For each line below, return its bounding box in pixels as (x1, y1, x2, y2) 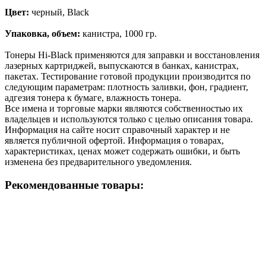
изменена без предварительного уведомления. (5, 156, 192, 167)
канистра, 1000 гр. (80, 28, 157, 39)
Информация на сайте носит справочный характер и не (5, 124, 230, 135)
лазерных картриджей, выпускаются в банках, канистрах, (5, 60, 239, 71)
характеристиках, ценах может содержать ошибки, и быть (5, 145, 240, 156)
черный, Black (29, 7, 89, 17)
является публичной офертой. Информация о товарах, (5, 135, 224, 145)
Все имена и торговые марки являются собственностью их (5, 103, 243, 113)
